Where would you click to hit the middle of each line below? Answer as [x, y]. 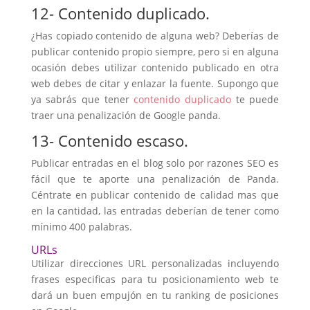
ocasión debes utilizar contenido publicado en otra [155, 67]
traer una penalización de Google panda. [126, 115]
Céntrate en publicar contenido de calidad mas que [155, 195]
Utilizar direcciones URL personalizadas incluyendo [155, 263]
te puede [255, 99]
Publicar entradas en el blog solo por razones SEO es [155, 163]
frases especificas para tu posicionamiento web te [155, 279]
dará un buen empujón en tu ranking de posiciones [155, 295]
